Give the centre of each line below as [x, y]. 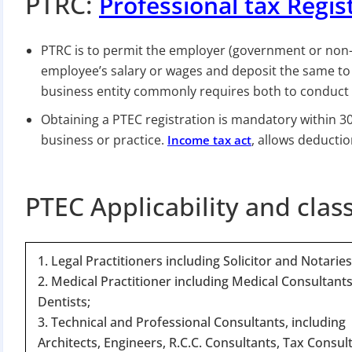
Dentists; [64, 301]
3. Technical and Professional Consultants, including [192, 322]
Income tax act [209, 139]
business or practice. [104, 139]
